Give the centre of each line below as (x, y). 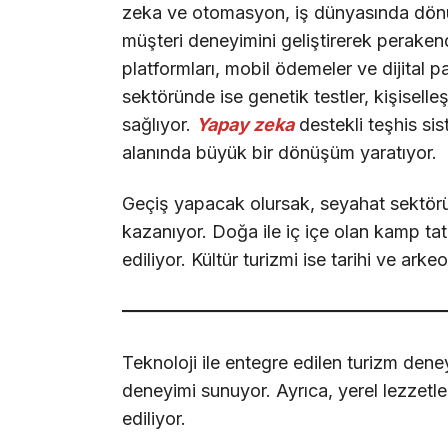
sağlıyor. (159, 124)
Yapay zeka (245, 124)
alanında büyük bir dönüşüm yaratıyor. (279, 152)
